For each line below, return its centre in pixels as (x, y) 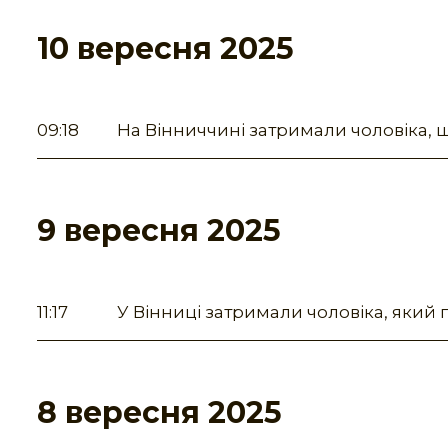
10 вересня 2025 (165, 49)
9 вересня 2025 (159, 231)
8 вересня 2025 (159, 413)
